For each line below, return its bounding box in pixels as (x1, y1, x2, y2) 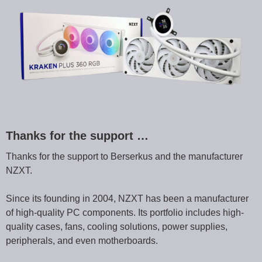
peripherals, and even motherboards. (6, 236, 158, 246)
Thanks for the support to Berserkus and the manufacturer (6, 151, 243, 162)
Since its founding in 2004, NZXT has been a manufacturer (6, 194, 249, 204)
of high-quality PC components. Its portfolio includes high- (6, 208, 244, 218)
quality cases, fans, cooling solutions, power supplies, (6, 222, 227, 232)
